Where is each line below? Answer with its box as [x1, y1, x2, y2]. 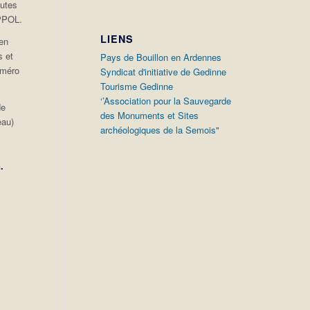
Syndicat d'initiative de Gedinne [100, 65, 227, 78]
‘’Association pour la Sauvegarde [100, 94, 232, 107]
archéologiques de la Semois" [100, 123, 220, 136]
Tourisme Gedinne [100, 80, 174, 93]
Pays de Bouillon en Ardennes [100, 51, 222, 64]
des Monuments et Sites [100, 109, 199, 122]
